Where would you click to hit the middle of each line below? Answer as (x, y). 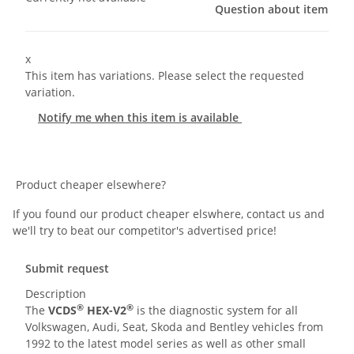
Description (56, 294)
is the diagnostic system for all (216, 311)
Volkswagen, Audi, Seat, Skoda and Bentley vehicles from (174, 327)
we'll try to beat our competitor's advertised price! (145, 231)
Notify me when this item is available (140, 118)
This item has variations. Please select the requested (165, 76)
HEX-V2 (105, 311)
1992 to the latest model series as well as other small (166, 344)
